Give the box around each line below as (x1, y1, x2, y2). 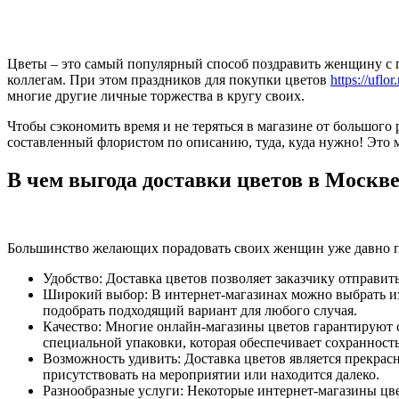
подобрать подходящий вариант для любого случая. (43, 302, 357, 318)
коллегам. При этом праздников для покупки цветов (7, 71, 330, 87)
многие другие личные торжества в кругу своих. (7, 87, 305, 103)
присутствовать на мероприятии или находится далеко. (43, 366, 379, 382)
